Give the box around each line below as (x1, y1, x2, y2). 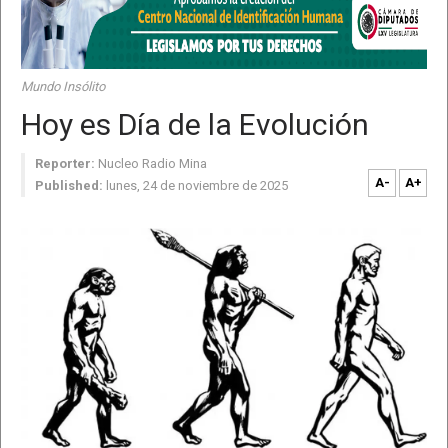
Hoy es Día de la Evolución (21, 107, 369, 142)
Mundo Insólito (21, 79, 105, 94)
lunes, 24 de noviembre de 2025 (106, 178, 288, 193)
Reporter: (35, 156, 95, 171)
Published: (35, 178, 103, 193)
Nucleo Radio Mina (98, 156, 207, 171)
